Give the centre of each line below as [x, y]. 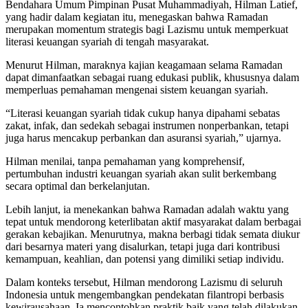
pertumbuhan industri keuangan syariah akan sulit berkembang [141, 174]
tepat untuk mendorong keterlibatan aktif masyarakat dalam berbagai [153, 222]
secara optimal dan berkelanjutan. [78, 186]
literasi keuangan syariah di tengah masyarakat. [107, 42]
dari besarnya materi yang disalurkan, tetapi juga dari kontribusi [143, 247]
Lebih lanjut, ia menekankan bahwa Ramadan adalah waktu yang [147, 210]
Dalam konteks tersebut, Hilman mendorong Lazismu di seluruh [144, 283]
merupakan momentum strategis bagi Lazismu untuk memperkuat [147, 30]
